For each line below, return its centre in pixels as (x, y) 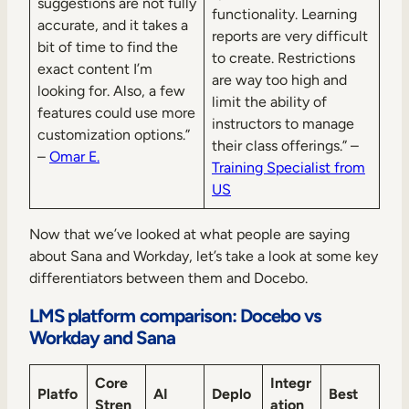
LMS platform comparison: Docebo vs (176, 316)
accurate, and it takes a (113, 26)
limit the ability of (269, 102)
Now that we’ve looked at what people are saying (189, 235)
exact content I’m (95, 69)
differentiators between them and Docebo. (168, 278)
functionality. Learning (284, 15)
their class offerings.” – (285, 146)
